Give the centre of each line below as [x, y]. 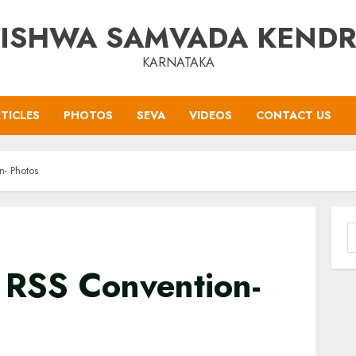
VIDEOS [211, 115]
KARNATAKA [178, 62]
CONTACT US [294, 115]
